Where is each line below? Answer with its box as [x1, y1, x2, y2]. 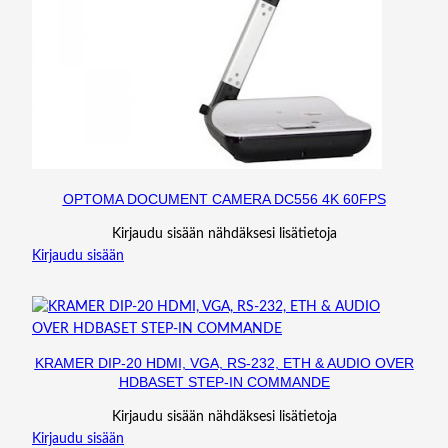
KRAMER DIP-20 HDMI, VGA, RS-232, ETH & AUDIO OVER [34, 354, 414, 371]
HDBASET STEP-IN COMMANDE [118, 373, 330, 390]
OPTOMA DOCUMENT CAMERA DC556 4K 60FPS [62, 190, 386, 207]
